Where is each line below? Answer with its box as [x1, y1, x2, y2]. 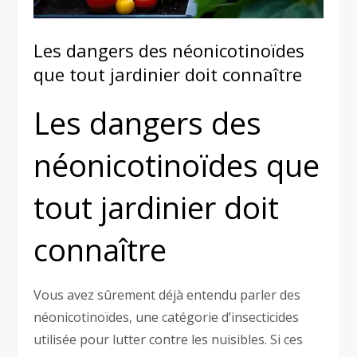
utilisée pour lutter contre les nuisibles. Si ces [33, 330, 304, 348]
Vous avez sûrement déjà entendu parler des [33, 285, 301, 304]
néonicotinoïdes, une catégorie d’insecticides [33, 308, 300, 326]
